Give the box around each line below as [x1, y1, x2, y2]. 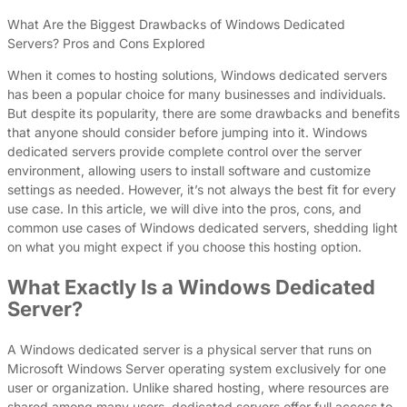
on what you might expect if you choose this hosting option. [7, 238, 362, 254]
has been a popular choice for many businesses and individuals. [7, 85, 386, 102]
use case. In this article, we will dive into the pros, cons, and [7, 200, 362, 216]
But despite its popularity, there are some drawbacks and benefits [7, 104, 400, 121]
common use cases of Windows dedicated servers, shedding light [7, 219, 398, 235]
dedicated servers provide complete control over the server [7, 143, 362, 159]
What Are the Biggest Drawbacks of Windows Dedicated [7, 15, 345, 32]
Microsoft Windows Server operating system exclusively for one [7, 360, 386, 376]
